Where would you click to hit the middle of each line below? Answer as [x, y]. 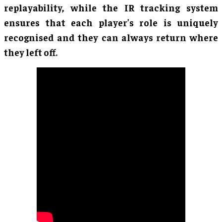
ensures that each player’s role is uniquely [111, 23]
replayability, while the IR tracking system [111, 8]
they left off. [31, 52]
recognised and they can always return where [111, 37]
